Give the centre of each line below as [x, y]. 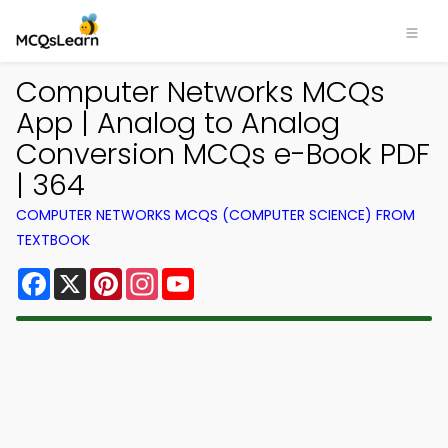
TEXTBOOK [53, 240]
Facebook [89, 275]
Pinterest [158, 275]
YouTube [228, 275]
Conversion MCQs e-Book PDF [223, 154]
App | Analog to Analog [178, 123]
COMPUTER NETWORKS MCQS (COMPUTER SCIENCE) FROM [215, 215]
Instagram [199, 275]
